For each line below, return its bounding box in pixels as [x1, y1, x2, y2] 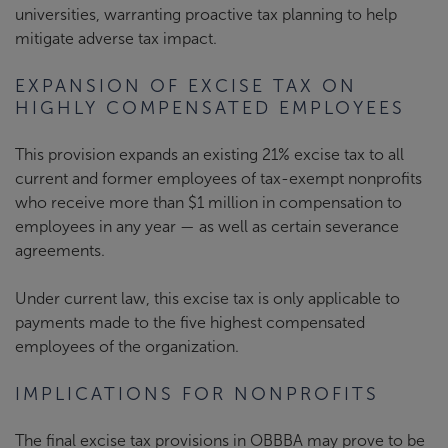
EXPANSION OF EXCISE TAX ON [15, 75, 357, 96]
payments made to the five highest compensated [15, 313, 365, 331]
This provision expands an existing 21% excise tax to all [15, 145, 404, 163]
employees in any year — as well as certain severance [15, 217, 399, 235]
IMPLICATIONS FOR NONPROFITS [15, 383, 379, 404]
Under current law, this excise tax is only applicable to [15, 289, 400, 307]
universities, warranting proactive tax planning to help [15, 5, 397, 23]
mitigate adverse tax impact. [15, 29, 217, 47]
